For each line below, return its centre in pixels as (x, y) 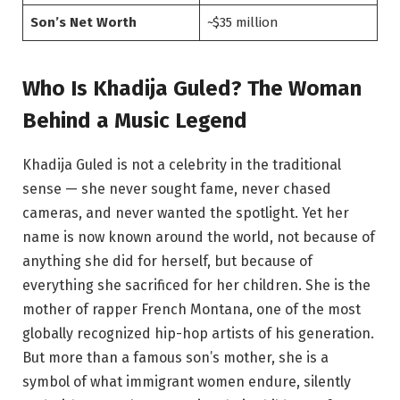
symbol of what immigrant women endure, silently (187, 382)
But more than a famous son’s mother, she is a (175, 358)
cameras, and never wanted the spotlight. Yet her (186, 213)
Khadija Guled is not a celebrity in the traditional (182, 165)
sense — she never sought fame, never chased (177, 189)
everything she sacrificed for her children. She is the (196, 286)
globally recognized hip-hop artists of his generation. (198, 334)
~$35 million (242, 23)
